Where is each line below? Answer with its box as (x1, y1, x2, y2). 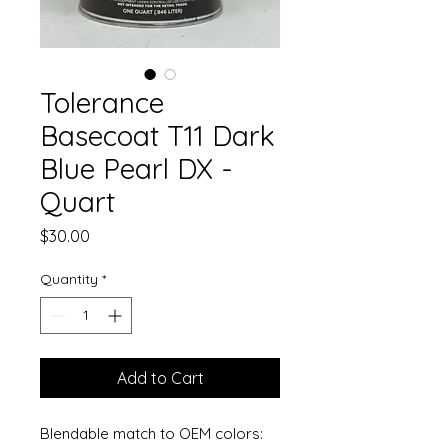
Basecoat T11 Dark (40, 118, 275, 153)
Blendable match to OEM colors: (40, 424, 263, 443)
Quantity (40, 270, 98, 288)
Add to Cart (116, 368, 204, 388)
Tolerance (40, 85, 164, 120)
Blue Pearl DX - (40, 151, 233, 186)
